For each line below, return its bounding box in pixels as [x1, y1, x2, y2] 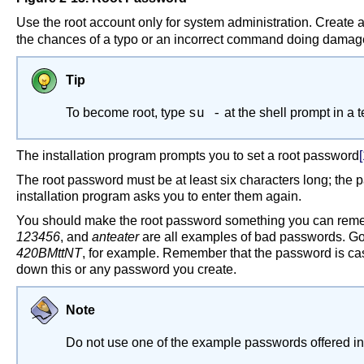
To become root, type [66, 106, 188, 119]
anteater [92, 230, 139, 244]
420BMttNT [16, 246, 82, 260]
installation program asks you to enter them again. [16, 189, 301, 203]
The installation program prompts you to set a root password [16, 149, 359, 162]
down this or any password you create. [16, 262, 236, 276]
